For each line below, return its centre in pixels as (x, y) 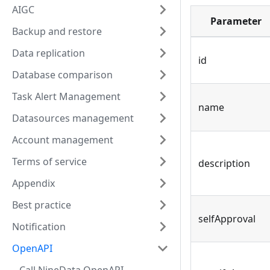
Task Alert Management (66, 96)
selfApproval (227, 219)
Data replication (49, 53)
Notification (39, 227)
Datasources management (73, 118)
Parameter (236, 21)
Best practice (42, 205)
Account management (63, 140)
